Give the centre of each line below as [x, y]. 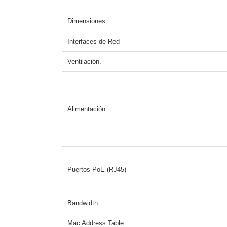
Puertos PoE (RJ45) [97, 170]
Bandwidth [83, 203]
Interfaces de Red [93, 42]
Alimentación [86, 109]
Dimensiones [86, 21]
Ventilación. [84, 62]
